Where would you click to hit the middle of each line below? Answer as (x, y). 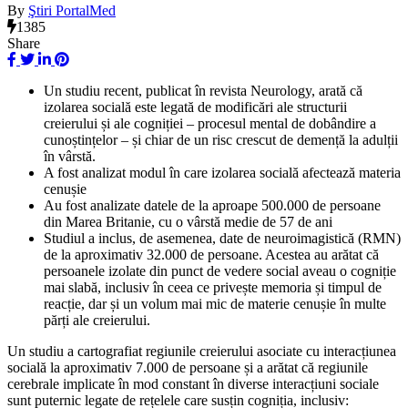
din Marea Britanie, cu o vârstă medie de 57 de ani (188, 221)
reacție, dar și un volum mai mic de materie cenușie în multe (215, 303)
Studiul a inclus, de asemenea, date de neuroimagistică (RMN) (222, 238)
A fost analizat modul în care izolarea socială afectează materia (222, 172)
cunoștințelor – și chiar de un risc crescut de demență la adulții (221, 139)
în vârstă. (70, 156)
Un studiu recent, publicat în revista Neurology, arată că (203, 90)
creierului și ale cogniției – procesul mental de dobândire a (210, 123)
